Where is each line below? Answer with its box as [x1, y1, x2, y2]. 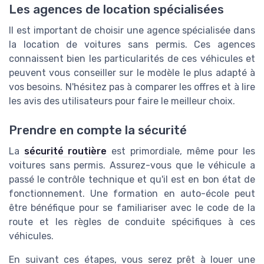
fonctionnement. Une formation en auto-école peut [9, 187, 255, 199]
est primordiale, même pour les [107, 145, 256, 157]
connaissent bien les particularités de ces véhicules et [9, 53, 255, 65]
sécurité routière [24, 145, 107, 157]
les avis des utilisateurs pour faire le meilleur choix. [9, 95, 235, 107]
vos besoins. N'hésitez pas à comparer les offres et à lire [9, 81, 255, 93]
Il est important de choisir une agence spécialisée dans [9, 25, 255, 37]
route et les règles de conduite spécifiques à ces [9, 216, 255, 227]
